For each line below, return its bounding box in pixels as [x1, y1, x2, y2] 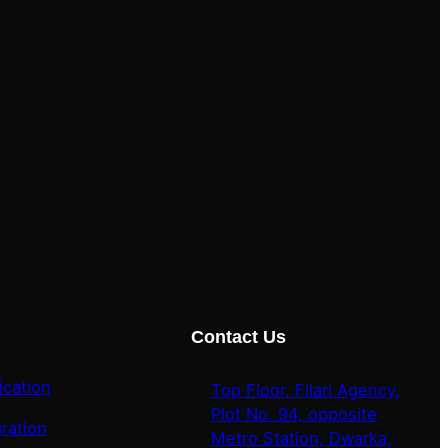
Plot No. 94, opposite [210, 404, 377, 425]
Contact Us [190, 327, 286, 348]
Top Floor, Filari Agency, [210, 380, 400, 401]
